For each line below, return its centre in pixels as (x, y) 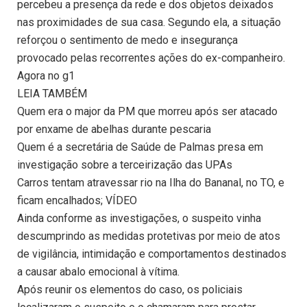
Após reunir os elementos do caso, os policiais (130, 290)
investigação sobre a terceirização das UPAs (125, 165)
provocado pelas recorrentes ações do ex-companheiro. (151, 58)
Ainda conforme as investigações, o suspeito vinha (139, 219)
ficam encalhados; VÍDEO (77, 201)
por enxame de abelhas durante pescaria (114, 130)
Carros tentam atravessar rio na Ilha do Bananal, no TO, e (151, 183)
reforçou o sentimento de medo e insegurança (127, 40)
